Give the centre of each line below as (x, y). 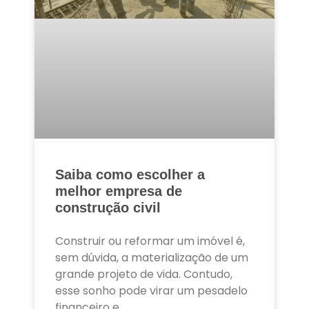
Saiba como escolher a (130, 174)
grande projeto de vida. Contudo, (144, 274)
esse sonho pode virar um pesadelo (151, 290)
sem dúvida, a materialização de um (152, 257)
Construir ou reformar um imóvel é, (150, 241)
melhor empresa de (119, 191)
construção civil (108, 207)
